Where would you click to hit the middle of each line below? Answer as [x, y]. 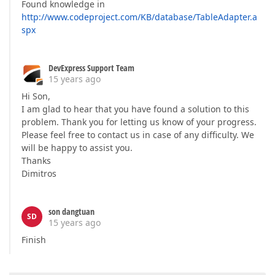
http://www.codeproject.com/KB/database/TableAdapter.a [139, 17]
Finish [34, 240]
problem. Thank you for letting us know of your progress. [139, 122]
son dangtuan [72, 211]
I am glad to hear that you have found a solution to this [135, 109]
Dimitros [39, 173]
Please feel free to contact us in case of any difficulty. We [138, 135]
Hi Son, [36, 96]
